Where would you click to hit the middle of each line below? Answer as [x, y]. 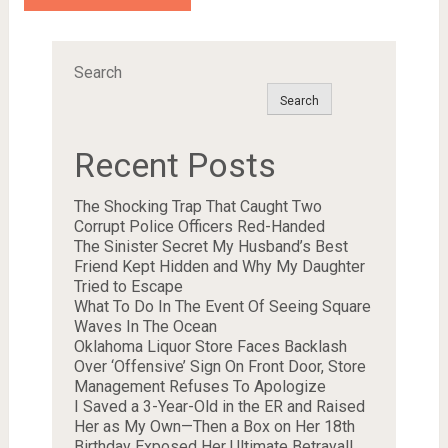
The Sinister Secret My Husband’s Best [210, 247]
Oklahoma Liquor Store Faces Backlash [210, 347]
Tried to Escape [128, 287]
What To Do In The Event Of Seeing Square [222, 307]
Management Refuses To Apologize [199, 387]
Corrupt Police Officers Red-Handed [199, 227]
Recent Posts [174, 165]
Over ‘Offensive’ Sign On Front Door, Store [219, 367]
